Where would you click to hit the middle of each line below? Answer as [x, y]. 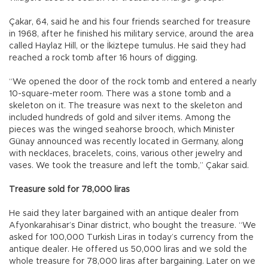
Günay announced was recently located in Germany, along [126, 141]
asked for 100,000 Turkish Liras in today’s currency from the [131, 237]
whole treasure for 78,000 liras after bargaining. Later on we [132, 261]
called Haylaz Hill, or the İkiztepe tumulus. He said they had [127, 46]
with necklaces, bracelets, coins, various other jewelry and [126, 153]
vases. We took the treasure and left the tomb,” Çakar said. [129, 165]
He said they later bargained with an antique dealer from [124, 213]
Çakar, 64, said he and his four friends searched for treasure [130, 22]
